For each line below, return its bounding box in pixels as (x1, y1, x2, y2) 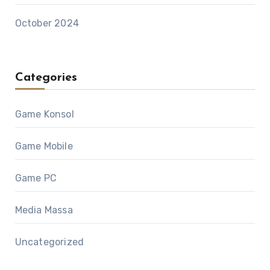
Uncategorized (14, 236, 84, 248)
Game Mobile (14, 140, 73, 152)
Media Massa (14, 204, 73, 216)
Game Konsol (14, 108, 74, 120)
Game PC (14, 172, 57, 184)
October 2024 (14, 17, 79, 29)
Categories (14, 71, 77, 84)
